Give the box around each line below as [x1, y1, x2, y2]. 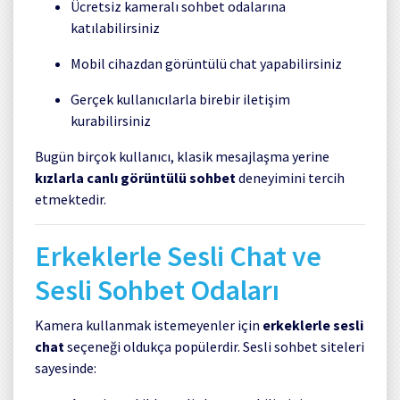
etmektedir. [35, 189, 106, 208]
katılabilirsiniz [71, 18, 160, 37]
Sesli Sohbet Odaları [35, 271, 279, 308]
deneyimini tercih [236, 168, 345, 187]
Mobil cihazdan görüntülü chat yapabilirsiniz [71, 54, 342, 72]
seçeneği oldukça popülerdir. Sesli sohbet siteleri [64, 337, 364, 355]
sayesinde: [35, 358, 96, 377]
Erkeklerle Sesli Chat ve [35, 237, 321, 274]
